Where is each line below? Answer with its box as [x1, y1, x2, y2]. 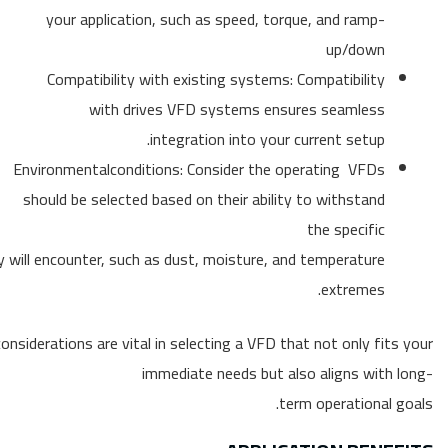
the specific [307, 214, 385, 244]
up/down [326, 34, 385, 64]
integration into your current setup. [150, 124, 385, 154]
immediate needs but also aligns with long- [142, 358, 433, 388]
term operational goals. [279, 388, 433, 418]
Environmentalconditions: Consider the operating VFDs [13, 154, 385, 184]
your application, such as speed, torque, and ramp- [46, 4, 385, 34]
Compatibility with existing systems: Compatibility [47, 64, 385, 94]
